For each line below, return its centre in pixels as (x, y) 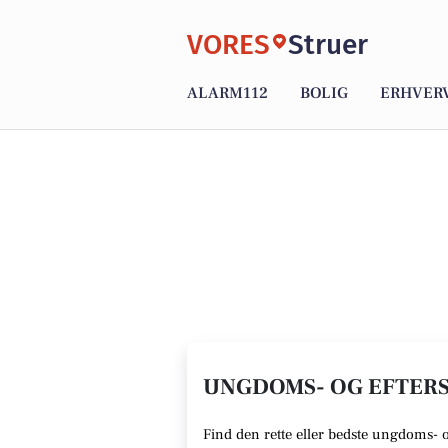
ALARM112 (227, 93)
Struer (328, 44)
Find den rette (249, 434)
